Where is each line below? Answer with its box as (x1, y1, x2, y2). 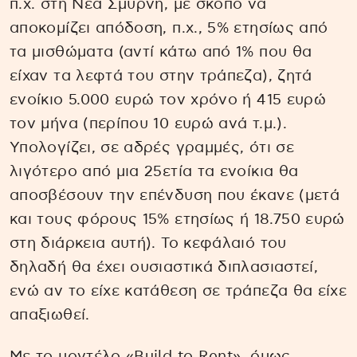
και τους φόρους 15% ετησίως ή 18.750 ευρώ (10, 211, 345, 227)
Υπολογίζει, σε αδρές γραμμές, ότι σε (10, 139, 294, 155)
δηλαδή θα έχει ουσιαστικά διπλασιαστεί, (10, 259, 319, 275)
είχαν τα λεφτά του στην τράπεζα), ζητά (10, 68, 312, 84)
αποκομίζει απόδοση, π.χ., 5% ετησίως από (10, 20, 328, 36)
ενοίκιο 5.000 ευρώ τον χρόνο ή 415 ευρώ (10, 92, 327, 108)
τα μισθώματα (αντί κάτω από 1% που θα (10, 44, 312, 60)
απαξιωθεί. (10, 307, 90, 323)
